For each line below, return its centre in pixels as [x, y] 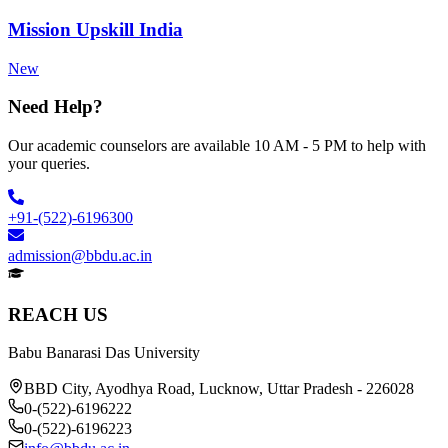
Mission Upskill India [95, 29]
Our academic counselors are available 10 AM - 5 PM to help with [217, 145]
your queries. [49, 163]
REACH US [58, 314]
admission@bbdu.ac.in [80, 255]
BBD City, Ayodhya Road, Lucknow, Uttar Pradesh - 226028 [219, 389]
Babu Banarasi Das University [104, 353]
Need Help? [55, 107]
